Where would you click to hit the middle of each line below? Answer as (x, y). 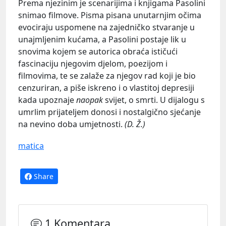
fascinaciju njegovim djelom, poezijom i (93, 63)
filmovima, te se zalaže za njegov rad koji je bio (107, 75)
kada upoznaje (47, 100)
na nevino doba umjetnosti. (71, 124)
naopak (91, 100)
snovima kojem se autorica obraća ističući (98, 51)
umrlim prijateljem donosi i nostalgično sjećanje (109, 112)
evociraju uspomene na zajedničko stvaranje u (106, 27)
